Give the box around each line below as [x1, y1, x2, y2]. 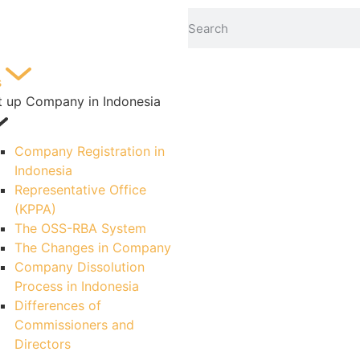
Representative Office [14, 182, 146, 198]
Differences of [14, 297, 101, 313]
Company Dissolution [14, 259, 145, 275]
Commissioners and [14, 317, 134, 333]
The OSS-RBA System [14, 220, 146, 236]
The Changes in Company [14, 239, 171, 256]
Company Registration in [14, 143, 165, 159]
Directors [14, 336, 71, 352]
